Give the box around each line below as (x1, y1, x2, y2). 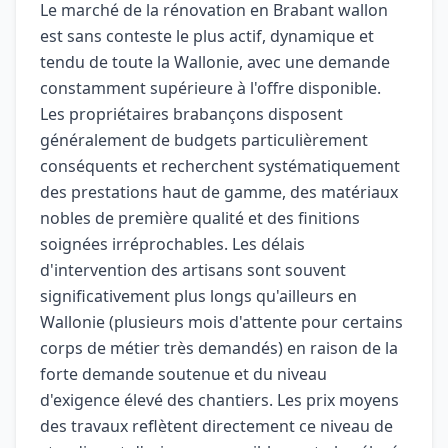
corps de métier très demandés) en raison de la (40, 337, 398, 359)
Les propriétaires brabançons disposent (40, 103, 343, 125)
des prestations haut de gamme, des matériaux (40, 181, 398, 203)
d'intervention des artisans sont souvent (40, 259, 346, 281)
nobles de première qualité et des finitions (40, 207, 360, 229)
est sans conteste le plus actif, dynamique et (40, 25, 374, 47)
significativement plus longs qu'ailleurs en (40, 285, 357, 307)
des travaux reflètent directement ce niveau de (40, 415, 393, 437)
